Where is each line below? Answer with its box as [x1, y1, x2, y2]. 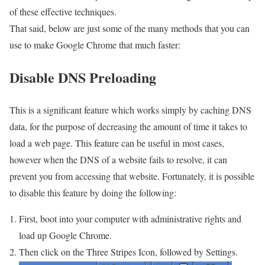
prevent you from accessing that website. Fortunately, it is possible [9, 170, 254, 183]
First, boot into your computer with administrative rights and [19, 212, 241, 225]
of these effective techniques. [9, 5, 117, 18]
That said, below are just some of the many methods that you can [9, 22, 250, 35]
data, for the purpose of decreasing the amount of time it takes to [9, 120, 247, 133]
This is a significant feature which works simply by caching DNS [9, 104, 251, 117]
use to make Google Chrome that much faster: [9, 38, 180, 51]
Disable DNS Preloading [9, 67, 156, 88]
